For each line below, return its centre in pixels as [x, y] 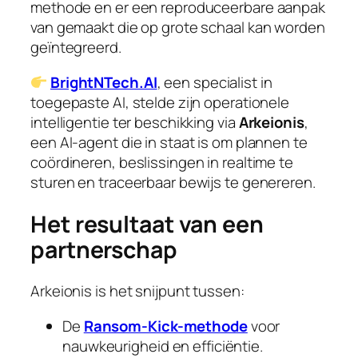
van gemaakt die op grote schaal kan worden [178, 28]
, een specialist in [215, 82]
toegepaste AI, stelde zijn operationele [160, 102]
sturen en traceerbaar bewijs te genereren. [173, 182]
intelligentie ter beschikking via [135, 122]
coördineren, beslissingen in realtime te [162, 162]
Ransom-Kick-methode [165, 326]
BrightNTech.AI [103, 82]
